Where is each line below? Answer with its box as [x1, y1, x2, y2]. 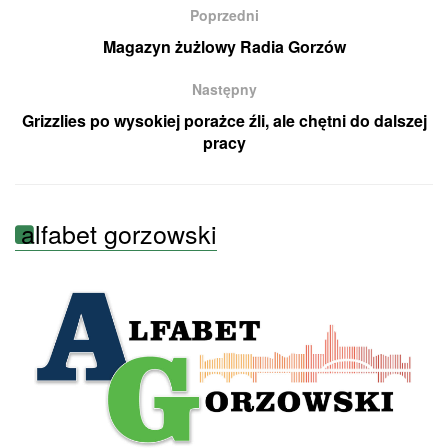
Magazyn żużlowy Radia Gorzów [102, 35, 346, 59]
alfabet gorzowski [21, 215, 217, 252]
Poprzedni [189, 5, 259, 26]
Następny [191, 79, 257, 100]
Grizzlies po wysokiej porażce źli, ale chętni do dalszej [21, 109, 427, 133]
